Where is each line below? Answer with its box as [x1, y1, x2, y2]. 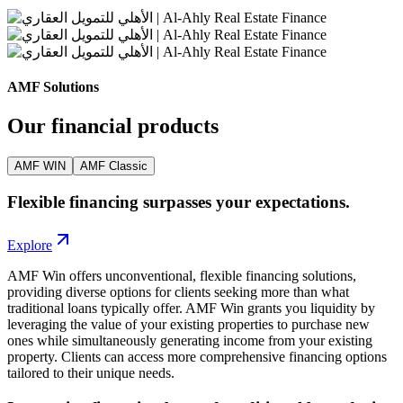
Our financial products [7, 114, 219, 139]
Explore [7, 237, 52, 254]
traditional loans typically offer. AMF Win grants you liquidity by [7, 300, 375, 317]
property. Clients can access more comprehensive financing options [7, 349, 387, 365]
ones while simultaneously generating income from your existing [7, 333, 372, 349]
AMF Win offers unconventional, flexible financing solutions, [7, 268, 356, 284]
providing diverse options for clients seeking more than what [7, 284, 349, 300]
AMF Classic [80, 158, 148, 173]
